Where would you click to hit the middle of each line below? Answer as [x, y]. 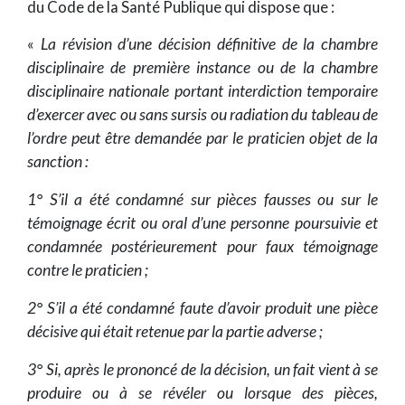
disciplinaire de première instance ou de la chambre [202, 68]
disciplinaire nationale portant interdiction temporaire [202, 91]
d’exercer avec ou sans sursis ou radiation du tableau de [202, 115]
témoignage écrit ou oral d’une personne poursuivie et [202, 223]
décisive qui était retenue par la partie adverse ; [175, 332]
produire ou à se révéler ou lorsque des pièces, [202, 393]
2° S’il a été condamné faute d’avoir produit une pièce [202, 308]
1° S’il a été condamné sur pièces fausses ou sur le [202, 200]
